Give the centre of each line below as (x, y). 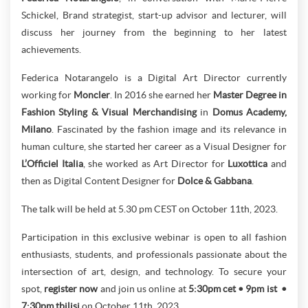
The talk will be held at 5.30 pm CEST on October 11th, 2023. (150, 209)
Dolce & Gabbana (214, 181)
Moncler (92, 95)
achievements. (51, 49)
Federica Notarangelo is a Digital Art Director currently (154, 78)
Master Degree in (250, 95)
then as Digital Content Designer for (99, 181)
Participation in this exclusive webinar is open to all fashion (154, 237)
